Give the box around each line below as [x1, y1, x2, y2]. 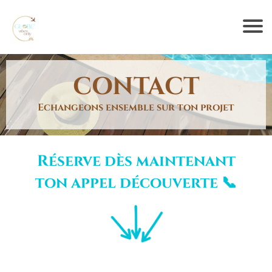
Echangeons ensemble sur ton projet [38, 101, 234, 114]
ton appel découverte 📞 [35, 173, 237, 193]
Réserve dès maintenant [36, 151, 236, 171]
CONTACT [72, 70, 200, 103]
